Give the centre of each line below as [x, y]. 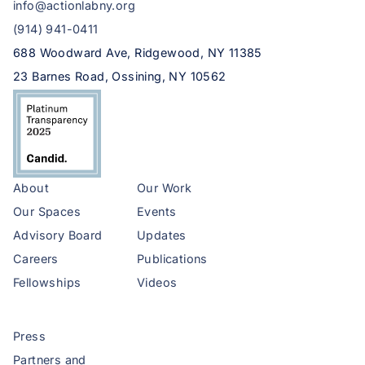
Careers [36, 259]
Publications [172, 259]
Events [157, 212]
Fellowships [47, 283]
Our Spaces [47, 212]
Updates [162, 235]
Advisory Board [58, 235]
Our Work [165, 188]
